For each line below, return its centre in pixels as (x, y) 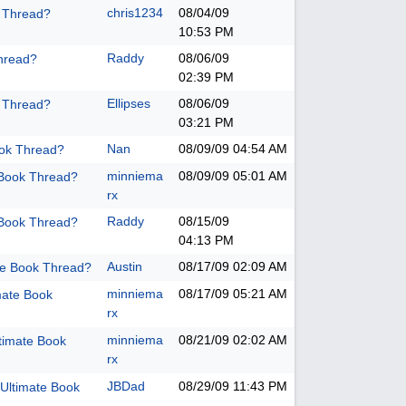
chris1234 (135, 13)
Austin (125, 266)
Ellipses (129, 103)
